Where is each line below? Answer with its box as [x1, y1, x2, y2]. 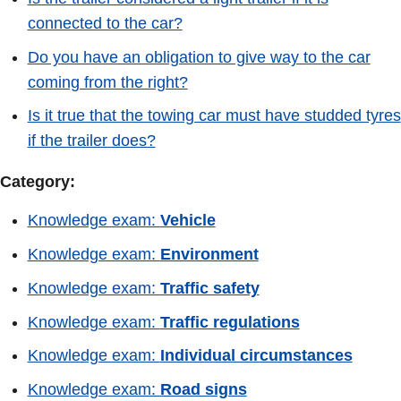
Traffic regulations [159, 312, 300, 331]
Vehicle [159, 210, 216, 229]
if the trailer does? [27, 132, 156, 150]
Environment [159, 244, 259, 263]
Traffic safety [159, 278, 260, 297]
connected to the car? [27, 13, 183, 32]
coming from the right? [27, 73, 188, 91]
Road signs [159, 380, 247, 399]
